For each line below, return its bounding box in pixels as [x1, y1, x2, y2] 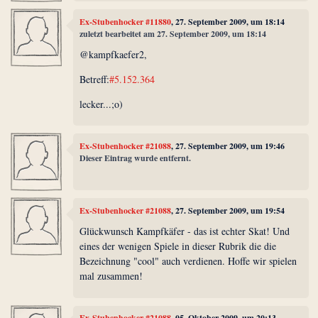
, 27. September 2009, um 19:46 [171, 139, 285, 152]
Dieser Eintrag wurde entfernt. [79, 151, 192, 164]
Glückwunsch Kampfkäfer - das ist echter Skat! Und [79, 224, 290, 238]
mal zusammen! [79, 269, 143, 283]
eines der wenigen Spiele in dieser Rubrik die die [79, 239, 277, 253]
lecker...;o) [79, 97, 124, 111]
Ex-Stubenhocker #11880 [79, 15, 172, 28]
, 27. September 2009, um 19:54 [171, 204, 285, 216]
